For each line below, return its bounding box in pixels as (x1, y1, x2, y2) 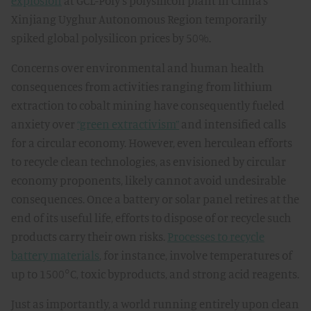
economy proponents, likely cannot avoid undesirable (11, 173, 286, 187)
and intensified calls (179, 117, 286, 131)
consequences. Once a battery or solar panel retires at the (11, 192, 299, 206)
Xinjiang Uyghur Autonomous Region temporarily (11, 12, 267, 26)
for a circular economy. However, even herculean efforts (11, 135, 292, 150)
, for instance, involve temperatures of (99, 248, 292, 262)
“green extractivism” (77, 117, 179, 131)
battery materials (11, 248, 99, 262)
